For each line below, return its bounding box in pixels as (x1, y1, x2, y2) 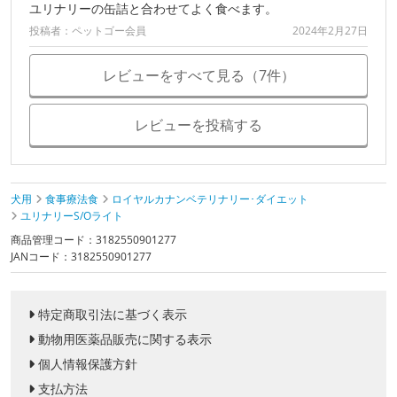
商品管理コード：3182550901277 (11, 232, 176, 248)
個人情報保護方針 (38, 355, 137, 373)
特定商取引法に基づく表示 (38, 306, 187, 323)
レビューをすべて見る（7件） (102, 66, 295, 86)
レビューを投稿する (135, 115, 262, 136)
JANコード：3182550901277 (11, 249, 152, 265)
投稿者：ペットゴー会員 (29, 23, 146, 39)
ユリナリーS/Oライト (20, 208, 123, 224)
